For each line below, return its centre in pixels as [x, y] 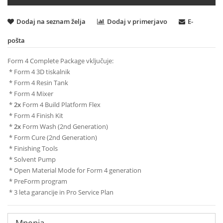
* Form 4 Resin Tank [38, 83]
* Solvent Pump [32, 160]
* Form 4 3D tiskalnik [39, 72]
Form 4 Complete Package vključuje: [60, 61]
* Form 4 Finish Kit [35, 116]
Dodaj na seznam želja [51, 22]
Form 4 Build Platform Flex [61, 105]
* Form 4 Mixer [30, 94]
